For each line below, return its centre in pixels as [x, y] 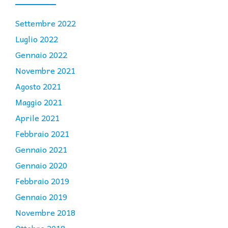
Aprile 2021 [37, 118]
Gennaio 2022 [41, 55]
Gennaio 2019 [41, 197]
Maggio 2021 [39, 102]
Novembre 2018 [45, 212]
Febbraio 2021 [42, 134]
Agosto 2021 [38, 86]
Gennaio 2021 [41, 149]
